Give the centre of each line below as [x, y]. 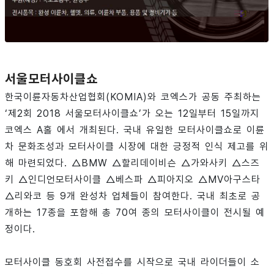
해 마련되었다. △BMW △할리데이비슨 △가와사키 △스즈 [132, 163]
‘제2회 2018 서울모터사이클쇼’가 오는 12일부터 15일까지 [132, 114]
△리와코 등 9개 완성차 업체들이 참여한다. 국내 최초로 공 [133, 196]
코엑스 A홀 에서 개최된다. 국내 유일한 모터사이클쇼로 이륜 [135, 130]
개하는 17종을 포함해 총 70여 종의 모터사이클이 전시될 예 [135, 213]
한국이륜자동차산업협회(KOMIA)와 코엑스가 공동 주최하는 [133, 97]
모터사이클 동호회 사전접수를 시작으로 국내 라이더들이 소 [132, 262]
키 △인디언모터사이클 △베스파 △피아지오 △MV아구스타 [133, 180]
